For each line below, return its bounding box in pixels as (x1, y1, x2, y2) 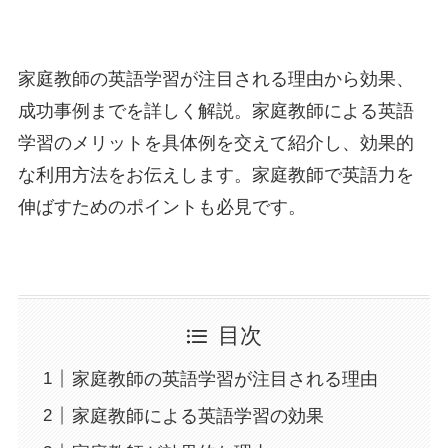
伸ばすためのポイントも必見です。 (17, 197, 306, 218)
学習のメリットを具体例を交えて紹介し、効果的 (17, 133, 414, 154)
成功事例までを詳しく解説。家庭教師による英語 (17, 101, 414, 122)
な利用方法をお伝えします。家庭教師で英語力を (17, 165, 414, 186)
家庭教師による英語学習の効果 (71, 405, 324, 426)
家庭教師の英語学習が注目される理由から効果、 (17, 69, 414, 90)
